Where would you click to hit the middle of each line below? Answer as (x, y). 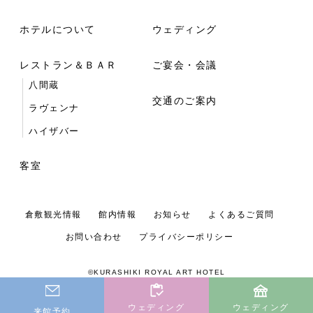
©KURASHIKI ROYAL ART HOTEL (156, 272)
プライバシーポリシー (187, 236)
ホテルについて (58, 29)
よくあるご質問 (241, 214)
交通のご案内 (184, 100)
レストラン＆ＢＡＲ (68, 65)
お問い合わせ (94, 236)
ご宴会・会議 (184, 65)
